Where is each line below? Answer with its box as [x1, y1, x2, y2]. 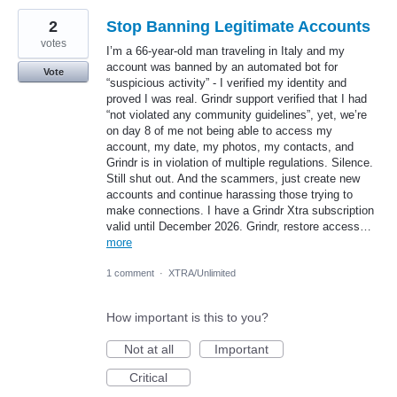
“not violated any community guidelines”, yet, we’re [106, 107, 367, 121]
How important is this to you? [106, 310, 269, 325]
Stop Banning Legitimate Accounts [106, 17, 370, 35]
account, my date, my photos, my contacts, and [106, 139, 354, 153]
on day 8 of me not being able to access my [106, 123, 332, 137]
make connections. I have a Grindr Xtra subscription [106, 203, 374, 217]
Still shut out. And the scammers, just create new [106, 171, 360, 185]
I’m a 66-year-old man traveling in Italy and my [106, 43, 345, 58]
